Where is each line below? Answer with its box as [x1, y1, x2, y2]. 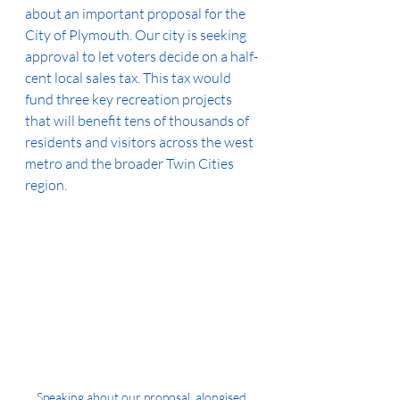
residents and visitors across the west [25, 133, 256, 151]
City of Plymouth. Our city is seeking [25, 26, 249, 44]
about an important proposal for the [25, 4, 248, 22]
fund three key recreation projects [25, 90, 235, 108]
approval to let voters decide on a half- [25, 47, 258, 65]
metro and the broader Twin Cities [25, 154, 237, 172]
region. [25, 176, 67, 194]
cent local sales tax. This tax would [25, 69, 234, 87]
